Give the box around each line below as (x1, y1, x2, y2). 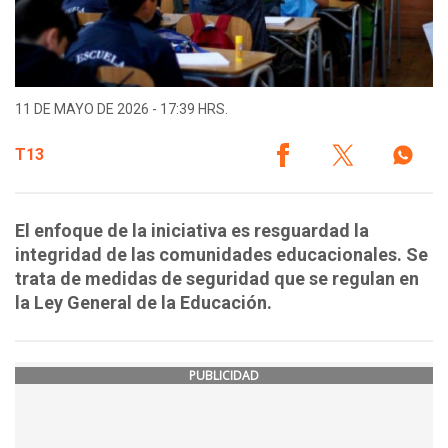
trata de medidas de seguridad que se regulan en (15, 268, 419, 290)
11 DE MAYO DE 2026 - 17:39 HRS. (15, 101, 228, 118)
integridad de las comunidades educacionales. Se (15, 244, 428, 266)
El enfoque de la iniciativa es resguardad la (15, 220, 369, 242)
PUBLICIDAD (189, 367, 259, 385)
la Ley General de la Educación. (15, 292, 276, 314)
